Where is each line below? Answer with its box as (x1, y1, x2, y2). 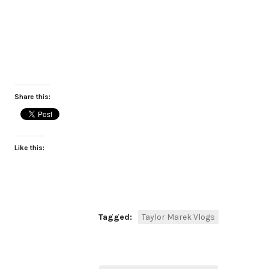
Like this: (14, 144, 44, 152)
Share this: (14, 92, 50, 101)
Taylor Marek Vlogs (142, 212, 215, 222)
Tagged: (98, 212, 134, 222)
